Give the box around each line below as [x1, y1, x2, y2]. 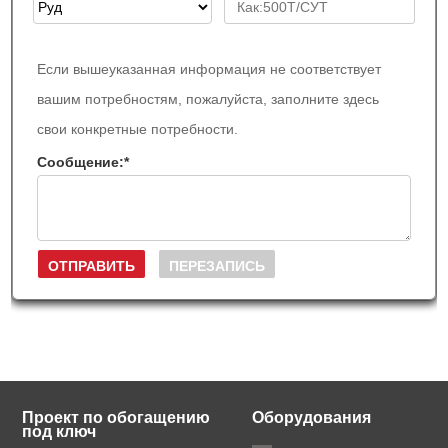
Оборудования [252, 409, 372, 427]
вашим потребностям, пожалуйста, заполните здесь [37, 91, 380, 108]
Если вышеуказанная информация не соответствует [37, 61, 382, 78]
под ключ [22, 423, 97, 441]
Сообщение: [37, 154, 125, 171]
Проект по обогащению [22, 409, 211, 427]
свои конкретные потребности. [37, 121, 239, 138]
